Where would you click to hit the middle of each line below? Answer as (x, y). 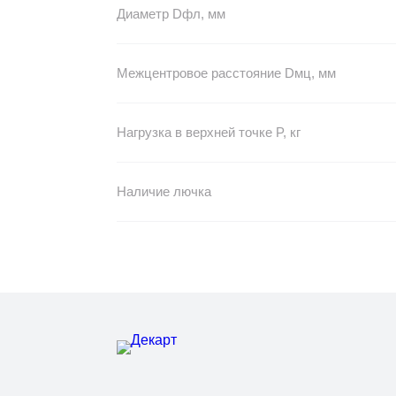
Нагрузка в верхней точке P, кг (208, 132)
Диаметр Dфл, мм (171, 14)
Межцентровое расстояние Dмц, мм (226, 73)
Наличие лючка (164, 191)
